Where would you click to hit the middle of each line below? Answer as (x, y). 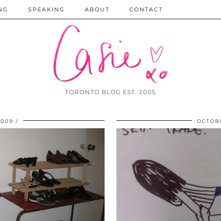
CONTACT (146, 9)
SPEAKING (47, 9)
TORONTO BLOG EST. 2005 (110, 92)
